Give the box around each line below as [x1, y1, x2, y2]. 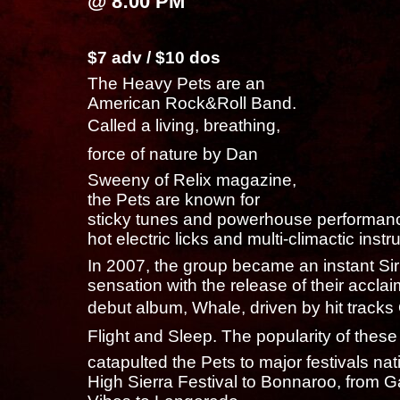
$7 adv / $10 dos [87, 47, 221, 67]
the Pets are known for [87, 190, 260, 210]
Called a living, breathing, [87, 116, 280, 136]
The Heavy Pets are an [87, 74, 265, 94]
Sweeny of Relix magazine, [87, 171, 296, 190]
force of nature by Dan [87, 145, 258, 164]
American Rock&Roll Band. [87, 94, 296, 113]
